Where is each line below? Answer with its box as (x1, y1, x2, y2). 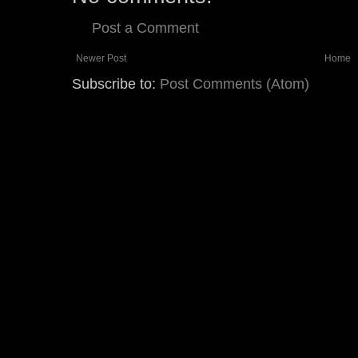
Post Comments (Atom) (160, 76, 309, 92)
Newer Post (76, 53, 126, 64)
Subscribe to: (72, 76, 160, 92)
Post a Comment (92, 20, 199, 36)
